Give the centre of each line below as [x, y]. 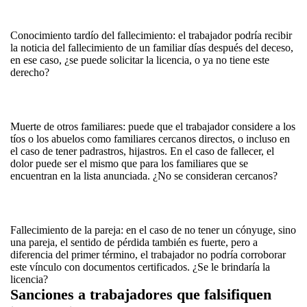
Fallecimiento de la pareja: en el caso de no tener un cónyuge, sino [153, 230]
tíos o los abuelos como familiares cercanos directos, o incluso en [150, 139]
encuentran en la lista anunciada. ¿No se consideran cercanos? [144, 176]
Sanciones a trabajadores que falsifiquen [141, 294]
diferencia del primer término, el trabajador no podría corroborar [148, 255]
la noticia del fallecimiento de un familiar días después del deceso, [152, 48]
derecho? [30, 72]
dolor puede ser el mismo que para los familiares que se [129, 163]
